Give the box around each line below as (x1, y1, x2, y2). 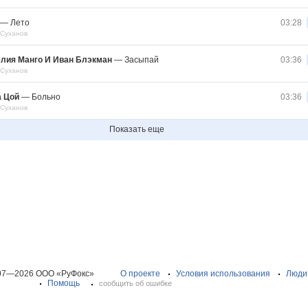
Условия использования (176, 269, 270, 278)
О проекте (120, 269, 160, 278)
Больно (32, 92, 60, 102)
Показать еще (109, 124, 164, 134)
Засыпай (124, 55, 159, 65)
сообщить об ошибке (99, 279, 172, 287)
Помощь (47, 278, 80, 288)
